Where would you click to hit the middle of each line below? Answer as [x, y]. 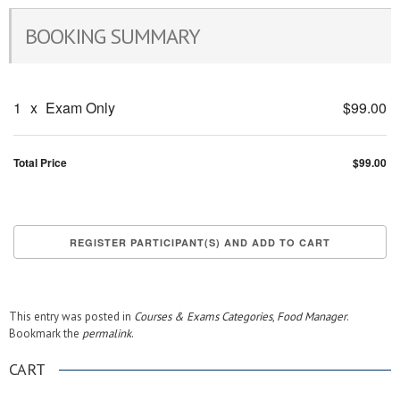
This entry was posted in [71, 317]
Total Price [40, 162]
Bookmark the [46, 333]
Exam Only [79, 108]
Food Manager [312, 317]
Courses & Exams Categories [203, 317]
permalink [107, 333]
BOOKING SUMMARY [112, 36]
